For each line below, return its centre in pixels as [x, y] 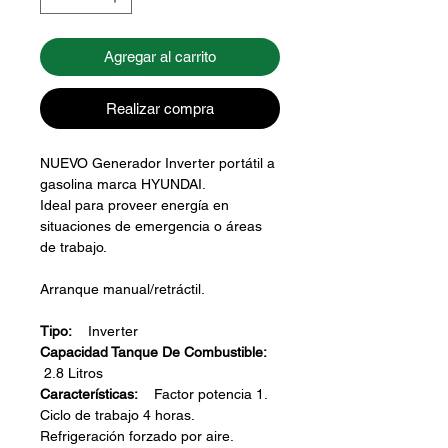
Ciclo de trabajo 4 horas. [117, 415]
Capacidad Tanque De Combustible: [153, 352]
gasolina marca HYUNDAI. [123, 184]
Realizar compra [160, 109]
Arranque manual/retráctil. [122, 289]
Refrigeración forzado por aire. [136, 436]
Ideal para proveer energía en [134, 205]
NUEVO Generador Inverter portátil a [157, 163]
